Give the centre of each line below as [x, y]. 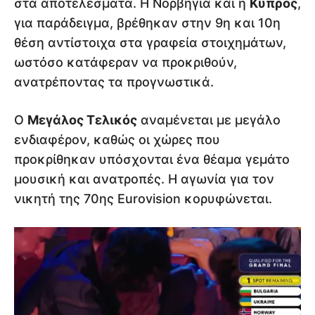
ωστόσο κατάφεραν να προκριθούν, [126, 63]
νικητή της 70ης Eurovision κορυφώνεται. [143, 199]
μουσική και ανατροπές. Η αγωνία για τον [144, 179]
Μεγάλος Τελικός [82, 120]
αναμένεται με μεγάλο [209, 120]
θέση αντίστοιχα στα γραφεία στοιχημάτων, [150, 43]
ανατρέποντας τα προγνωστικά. [114, 82]
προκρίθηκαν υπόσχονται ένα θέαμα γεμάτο [152, 160]
